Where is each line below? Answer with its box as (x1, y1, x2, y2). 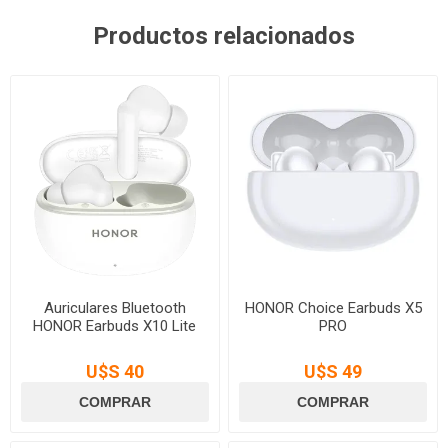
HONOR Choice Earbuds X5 (244, 298, 422, 317)
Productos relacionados (93, 22, 355, 51)
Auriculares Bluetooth (43, 298, 186, 317)
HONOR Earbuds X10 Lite (33, 316, 197, 335)
